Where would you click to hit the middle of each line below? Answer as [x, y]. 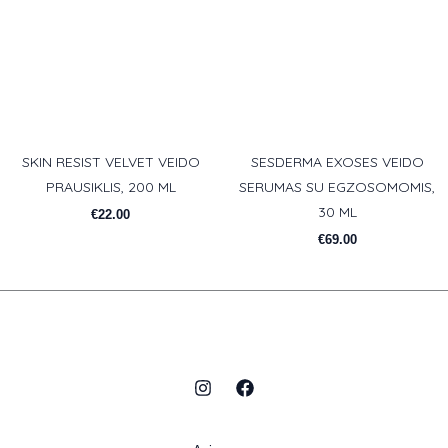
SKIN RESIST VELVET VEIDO [110, 162]
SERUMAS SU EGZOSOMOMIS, [337, 187]
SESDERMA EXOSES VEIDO [337, 162]
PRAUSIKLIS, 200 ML [110, 187]
